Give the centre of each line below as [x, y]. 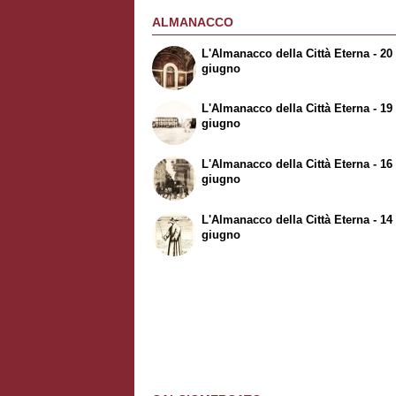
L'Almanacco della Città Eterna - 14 [297, 220]
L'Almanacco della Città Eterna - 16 [297, 164]
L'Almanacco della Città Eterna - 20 [297, 53]
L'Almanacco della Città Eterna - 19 [297, 109]
